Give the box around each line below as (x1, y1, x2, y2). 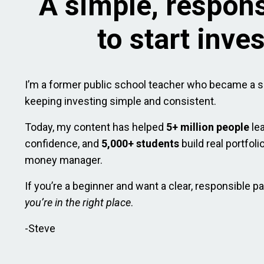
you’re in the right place (25, 196, 131, 209)
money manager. (25, 153, 103, 166)
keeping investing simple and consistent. (25, 94, 216, 107)
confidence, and (25, 137, 99, 150)
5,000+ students (101, 137, 179, 150)
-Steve (25, 222, 55, 235)
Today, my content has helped (25, 120, 164, 133)
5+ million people (166, 120, 249, 133)
